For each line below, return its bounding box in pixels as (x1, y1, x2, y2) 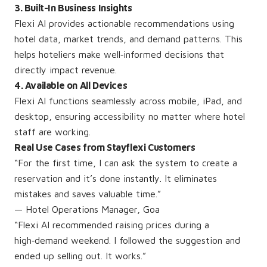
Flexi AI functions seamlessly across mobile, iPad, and (14, 95, 242, 106)
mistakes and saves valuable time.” (14, 188, 161, 199)
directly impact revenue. (14, 64, 117, 75)
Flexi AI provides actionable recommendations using (14, 18, 234, 29)
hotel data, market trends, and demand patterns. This (14, 33, 243, 44)
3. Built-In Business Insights (14, 2, 132, 13)
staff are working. (14, 126, 91, 137)
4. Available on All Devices (14, 80, 128, 91)
